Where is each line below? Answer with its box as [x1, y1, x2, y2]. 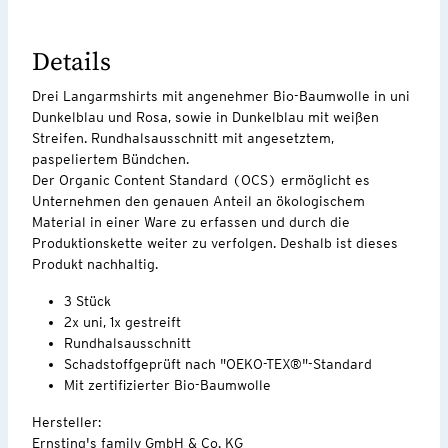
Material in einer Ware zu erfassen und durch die [32, 213, 350, 230]
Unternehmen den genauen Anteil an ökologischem [32, 192, 365, 209]
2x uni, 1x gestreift [64, 313, 181, 330]
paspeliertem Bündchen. [32, 150, 189, 167]
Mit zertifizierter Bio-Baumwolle [64, 376, 271, 393]
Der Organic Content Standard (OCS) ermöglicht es [32, 171, 370, 188]
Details [32, 46, 111, 78]
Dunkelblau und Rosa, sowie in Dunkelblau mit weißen [32, 108, 379, 125]
